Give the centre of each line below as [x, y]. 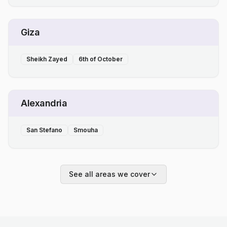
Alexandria [44, 103]
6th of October [101, 59]
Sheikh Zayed [47, 59]
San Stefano [44, 130]
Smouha [86, 130]
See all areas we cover [109, 174]
